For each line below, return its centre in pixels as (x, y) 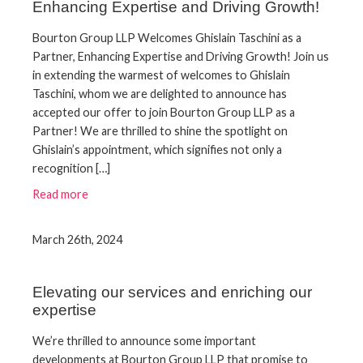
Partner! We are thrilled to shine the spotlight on (160, 130)
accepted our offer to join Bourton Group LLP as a (164, 112)
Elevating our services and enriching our (172, 293)
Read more (60, 194)
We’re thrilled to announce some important (144, 341)
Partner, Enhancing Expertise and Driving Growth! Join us (181, 56)
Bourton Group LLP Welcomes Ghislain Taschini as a (167, 37)
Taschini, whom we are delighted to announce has (160, 93)
